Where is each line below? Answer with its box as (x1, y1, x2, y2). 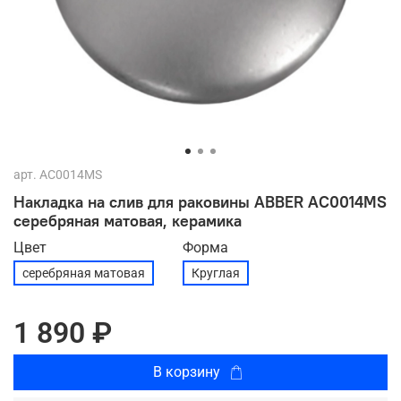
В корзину (153, 363, 220, 380)
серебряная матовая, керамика (13, 209, 242, 231)
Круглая (192, 265, 240, 280)
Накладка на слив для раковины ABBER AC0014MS (13, 191, 387, 212)
